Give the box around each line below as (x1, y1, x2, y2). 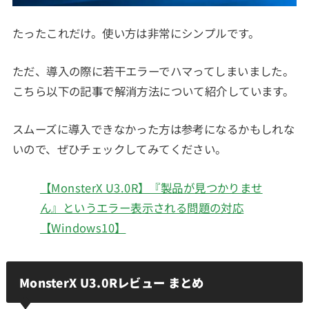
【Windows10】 (39, 219, 126, 236)
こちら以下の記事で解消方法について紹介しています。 (12, 82, 295, 99)
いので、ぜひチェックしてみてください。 (12, 141, 227, 158)
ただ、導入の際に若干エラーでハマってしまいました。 (12, 62, 295, 79)
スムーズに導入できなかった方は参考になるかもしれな (12, 121, 295, 138)
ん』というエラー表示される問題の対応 (39, 199, 244, 216)
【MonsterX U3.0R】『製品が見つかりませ (39, 179, 263, 196)
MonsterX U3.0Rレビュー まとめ (19, 273, 204, 291)
